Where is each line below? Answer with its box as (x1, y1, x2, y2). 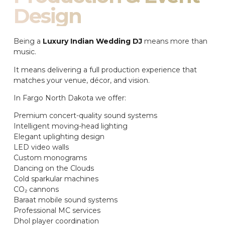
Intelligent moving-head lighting (14, 122, 128, 131)
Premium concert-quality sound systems (14, 111, 157, 121)
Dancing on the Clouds (14, 164, 94, 173)
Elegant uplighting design (14, 132, 104, 142)
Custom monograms (14, 153, 87, 163)
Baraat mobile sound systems (14, 195, 118, 205)
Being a (14, 37, 43, 46)
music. (14, 47, 36, 57)
